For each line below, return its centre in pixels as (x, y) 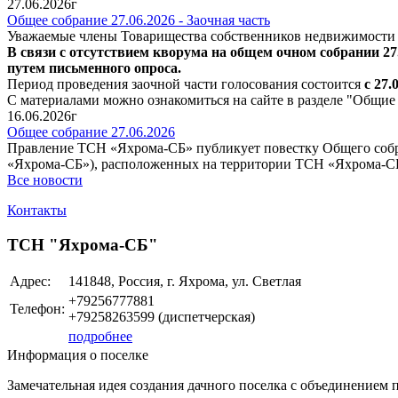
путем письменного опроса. (98, 68)
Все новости (45, 180)
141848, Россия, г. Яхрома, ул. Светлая (185, 282)
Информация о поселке (78, 355)
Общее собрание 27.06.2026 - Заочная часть (139, 20)
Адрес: (30, 282)
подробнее (100, 337)
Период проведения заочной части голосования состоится (186, 84)
